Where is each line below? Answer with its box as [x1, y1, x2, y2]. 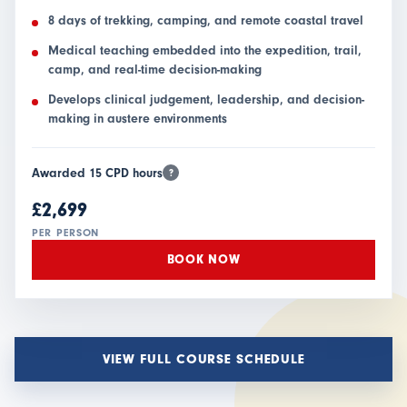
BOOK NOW [166, 251, 241, 267]
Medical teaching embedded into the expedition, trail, [48, 43, 362, 58]
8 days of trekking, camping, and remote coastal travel [48, 13, 363, 28]
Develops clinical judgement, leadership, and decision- [48, 92, 364, 107]
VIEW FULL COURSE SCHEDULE [102, 351, 305, 367]
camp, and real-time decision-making [48, 62, 262, 77]
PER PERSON [32, 225, 100, 239]
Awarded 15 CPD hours [32, 165, 163, 181]
